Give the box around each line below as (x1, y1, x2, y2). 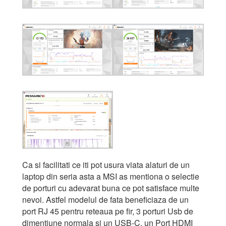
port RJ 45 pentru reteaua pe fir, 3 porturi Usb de (22, 205, 193, 217)
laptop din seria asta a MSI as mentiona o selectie (22, 171, 199, 183)
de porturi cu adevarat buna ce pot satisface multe (22, 182, 199, 194)
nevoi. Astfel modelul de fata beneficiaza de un (22, 194, 189, 206)
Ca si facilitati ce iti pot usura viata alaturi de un (22, 159, 190, 171)
